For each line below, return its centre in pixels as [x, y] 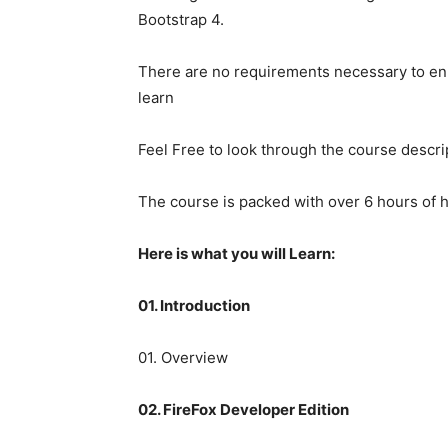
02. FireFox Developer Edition [243, 410]
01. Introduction [194, 306]
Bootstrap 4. [181, 20]
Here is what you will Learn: [236, 254]
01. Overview [183, 358]
